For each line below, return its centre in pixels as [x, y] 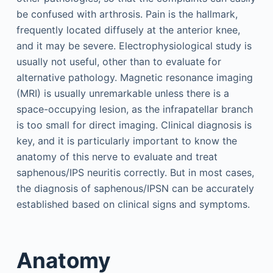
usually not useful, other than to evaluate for [119, 62]
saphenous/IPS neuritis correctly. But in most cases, [135, 172]
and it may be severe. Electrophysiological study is [134, 46]
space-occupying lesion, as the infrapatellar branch [134, 109]
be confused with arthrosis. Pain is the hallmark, [127, 14]
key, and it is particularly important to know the [126, 141]
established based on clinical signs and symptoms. [133, 204]
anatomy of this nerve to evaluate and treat [117, 157]
